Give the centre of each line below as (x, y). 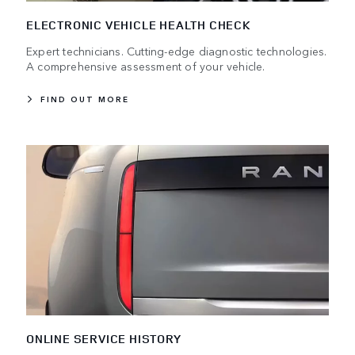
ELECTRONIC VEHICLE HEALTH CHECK (139, 25)
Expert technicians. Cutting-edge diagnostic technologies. (177, 50)
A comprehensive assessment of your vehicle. (146, 65)
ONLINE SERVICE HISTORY (104, 338)
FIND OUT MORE (85, 99)
